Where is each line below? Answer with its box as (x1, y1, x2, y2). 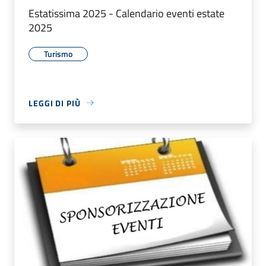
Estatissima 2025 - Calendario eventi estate (28, 5, 224, 21)
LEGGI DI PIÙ (28, 96, 81, 109)
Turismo (44, 47, 72, 60)
